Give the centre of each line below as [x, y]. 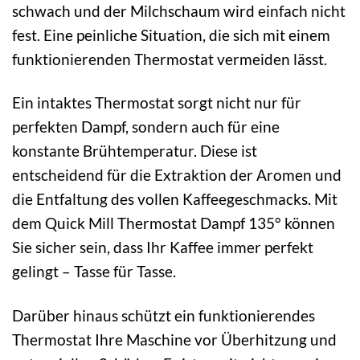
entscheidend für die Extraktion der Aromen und [177, 175]
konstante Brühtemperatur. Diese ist [135, 151]
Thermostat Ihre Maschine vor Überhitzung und [174, 340]
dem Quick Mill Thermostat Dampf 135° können [174, 223]
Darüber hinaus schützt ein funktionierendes [164, 316]
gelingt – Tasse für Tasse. [94, 272]
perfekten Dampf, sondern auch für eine [146, 127]
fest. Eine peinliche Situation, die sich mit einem [171, 35]
